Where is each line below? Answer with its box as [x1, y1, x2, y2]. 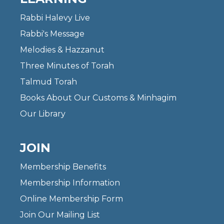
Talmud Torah [20, 77, 77, 87]
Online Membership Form [20, 194, 123, 204]
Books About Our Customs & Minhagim [20, 93, 176, 103]
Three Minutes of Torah [20, 61, 114, 71]
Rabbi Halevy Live [20, 13, 90, 23]
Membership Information [20, 178, 120, 188]
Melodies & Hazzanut [20, 45, 104, 55]
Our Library [20, 109, 65, 119]
